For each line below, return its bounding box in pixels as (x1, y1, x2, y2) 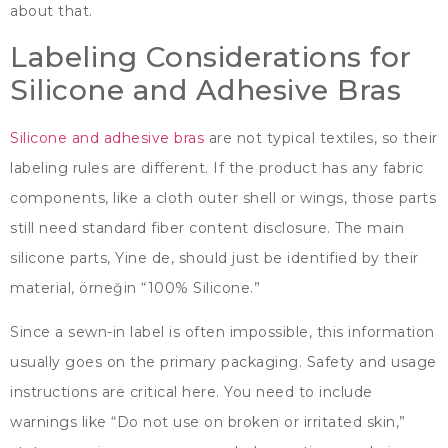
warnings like (10, 412, 107, 431)
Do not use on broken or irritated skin (116, 412, 396, 431)
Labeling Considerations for (10, 39, 412, 74)
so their (381, 128, 438, 147)
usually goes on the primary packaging (10, 352, 299, 371)
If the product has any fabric (213, 158, 424, 177)
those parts (351, 188, 436, 207)
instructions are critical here (10, 382, 216, 401)
